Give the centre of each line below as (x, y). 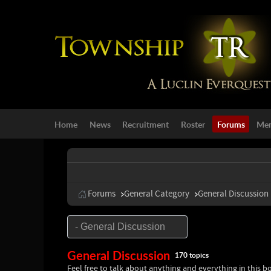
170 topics (192, 255)
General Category (157, 194)
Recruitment (146, 124)
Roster (193, 124)
